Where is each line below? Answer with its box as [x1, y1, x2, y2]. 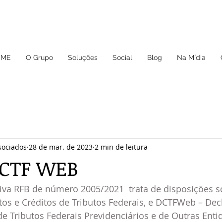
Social [112, 54, 132, 61]
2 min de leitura [95, 142, 148, 152]
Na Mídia [177, 54, 206, 61]
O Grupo [26, 54, 53, 61]
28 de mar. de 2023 [29, 142, 93, 152]
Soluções [68, 54, 98, 61]
